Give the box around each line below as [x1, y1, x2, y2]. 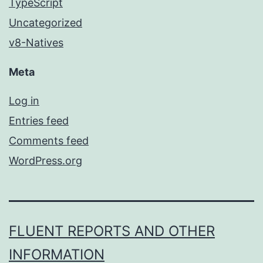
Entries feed [9, 114, 69, 127]
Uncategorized [9, 16, 82, 29]
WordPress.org [9, 154, 82, 167]
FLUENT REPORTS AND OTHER [9, 222, 215, 240]
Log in [9, 95, 39, 107]
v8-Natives [9, 36, 63, 49]
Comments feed [9, 134, 89, 147]
